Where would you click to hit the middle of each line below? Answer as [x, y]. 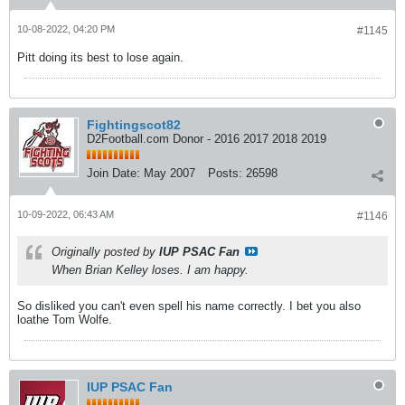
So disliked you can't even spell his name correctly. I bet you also [189, 306]
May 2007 [170, 173]
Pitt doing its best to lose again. [100, 57]
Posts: [225, 173]
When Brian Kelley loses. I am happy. [150, 270]
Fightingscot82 [134, 125]
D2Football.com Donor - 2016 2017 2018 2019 [207, 139]
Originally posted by [105, 252]
